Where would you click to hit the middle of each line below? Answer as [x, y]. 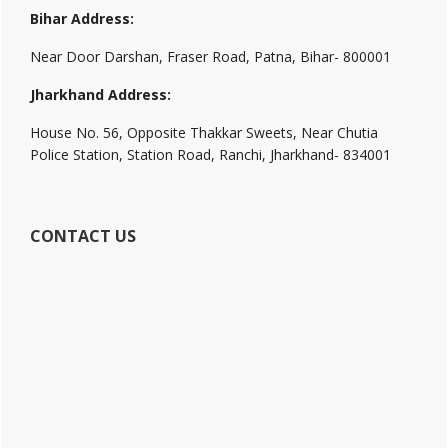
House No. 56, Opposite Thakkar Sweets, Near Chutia [204, 132]
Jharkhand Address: [100, 94]
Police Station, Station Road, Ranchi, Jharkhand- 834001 [210, 154]
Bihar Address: [82, 18]
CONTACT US [83, 236]
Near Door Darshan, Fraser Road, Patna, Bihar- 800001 [210, 56]
